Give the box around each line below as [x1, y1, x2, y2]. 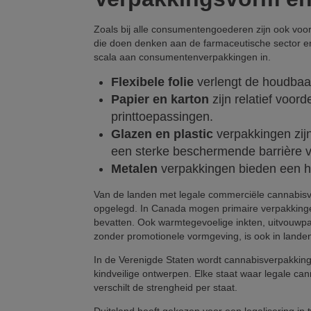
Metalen [111, 162, 158, 176]
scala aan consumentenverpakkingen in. [94, 51, 271, 63]
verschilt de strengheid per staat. [94, 282, 237, 294]
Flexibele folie [111, 75, 194, 90]
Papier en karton [111, 92, 209, 107]
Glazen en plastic [111, 127, 213, 142]
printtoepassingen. [111, 110, 213, 124]
